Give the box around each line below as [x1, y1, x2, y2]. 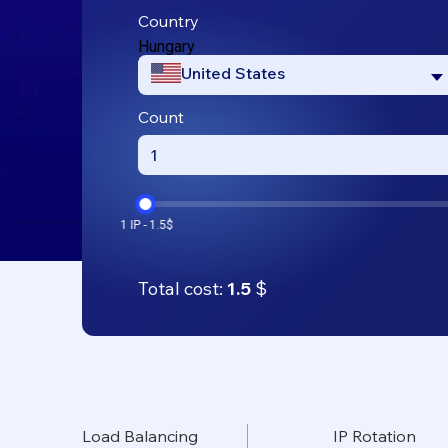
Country [138, 10, 199, 31]
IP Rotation [333, 425, 416, 446]
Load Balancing [82, 425, 198, 446]
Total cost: [138, 276, 227, 300]
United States [181, 62, 285, 83]
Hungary [138, 36, 195, 56]
